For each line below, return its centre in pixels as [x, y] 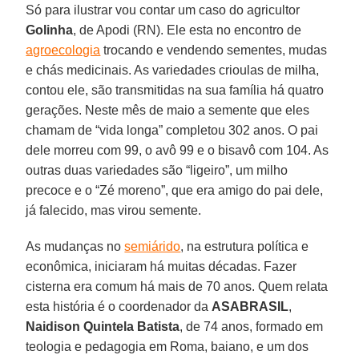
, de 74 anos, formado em [252, 326]
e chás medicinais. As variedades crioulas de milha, [173, 70]
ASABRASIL [250, 306]
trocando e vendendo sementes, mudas [214, 50]
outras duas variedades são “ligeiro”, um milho [157, 170]
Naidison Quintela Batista [103, 326]
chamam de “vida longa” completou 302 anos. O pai [172, 130]
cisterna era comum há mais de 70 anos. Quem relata [177, 286]
